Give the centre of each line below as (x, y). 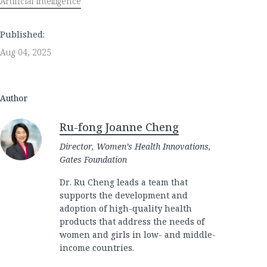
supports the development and (124, 195)
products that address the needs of (132, 221)
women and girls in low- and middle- (138, 235)
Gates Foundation (93, 159)
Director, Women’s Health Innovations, (135, 146)
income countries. (97, 248)
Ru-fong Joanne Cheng (119, 127)
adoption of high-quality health (126, 208)
